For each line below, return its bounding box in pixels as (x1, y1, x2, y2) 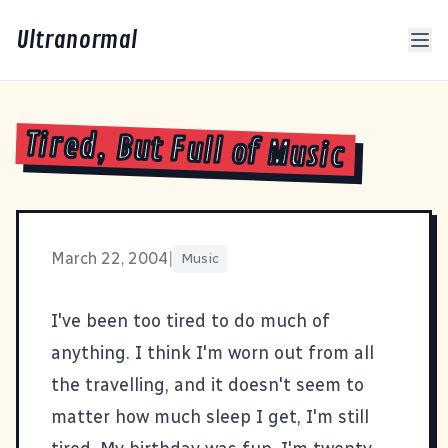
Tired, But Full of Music (24, 125, 347, 177)
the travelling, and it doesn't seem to (51, 373, 364, 396)
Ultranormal (16, 25, 137, 55)
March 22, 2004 (51, 248, 168, 268)
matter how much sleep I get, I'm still (51, 405, 369, 428)
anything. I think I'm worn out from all (51, 341, 374, 364)
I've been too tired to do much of (51, 309, 330, 332)
